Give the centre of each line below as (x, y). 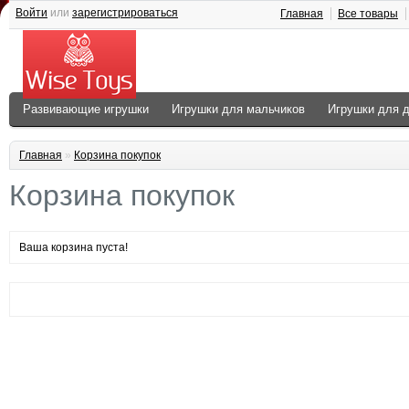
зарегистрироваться (125, 13)
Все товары (368, 14)
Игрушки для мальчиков (238, 109)
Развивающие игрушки (86, 109)
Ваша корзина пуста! (73, 247)
